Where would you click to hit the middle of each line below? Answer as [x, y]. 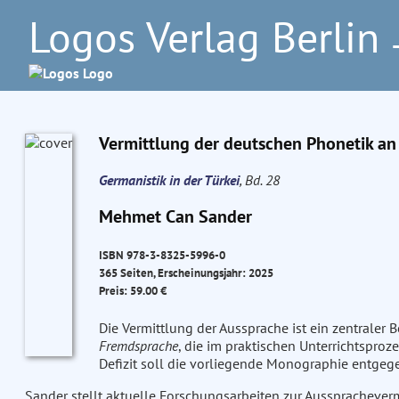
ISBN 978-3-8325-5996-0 [162, 255]
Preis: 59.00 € [132, 291]
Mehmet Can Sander [175, 216]
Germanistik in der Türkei [169, 180]
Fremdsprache [138, 346]
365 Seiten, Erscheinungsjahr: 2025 [186, 273]
